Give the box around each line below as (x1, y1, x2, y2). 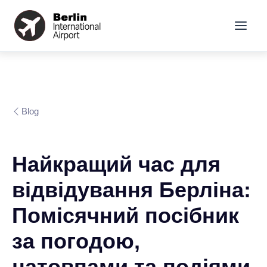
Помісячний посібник (12, 203, 239, 228)
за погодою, (12, 229, 140, 253)
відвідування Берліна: (12, 178, 251, 202)
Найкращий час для (12, 152, 221, 176)
